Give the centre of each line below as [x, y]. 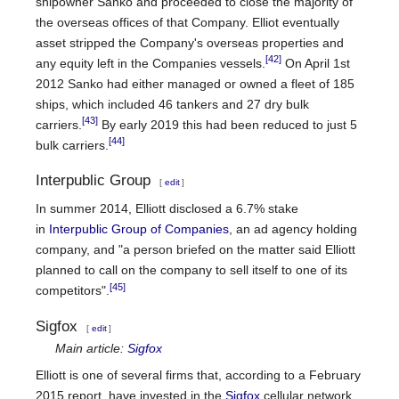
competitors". [73, 291]
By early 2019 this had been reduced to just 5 [228, 124]
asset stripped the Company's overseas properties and [190, 42]
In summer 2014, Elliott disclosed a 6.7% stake [167, 209]
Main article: [92, 348]
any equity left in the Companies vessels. [151, 63]
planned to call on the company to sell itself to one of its [191, 270]
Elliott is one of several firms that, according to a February [198, 375]
